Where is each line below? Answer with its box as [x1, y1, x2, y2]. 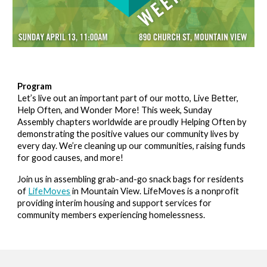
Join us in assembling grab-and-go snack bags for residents [17, 174, 244, 184]
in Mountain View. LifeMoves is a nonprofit [70, 186, 240, 196]
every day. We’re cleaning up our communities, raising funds [17, 141, 246, 151]
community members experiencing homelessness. [17, 210, 206, 220]
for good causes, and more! [17, 153, 124, 163]
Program [17, 81, 52, 91]
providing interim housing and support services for [17, 198, 212, 208]
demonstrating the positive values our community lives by [17, 129, 240, 139]
